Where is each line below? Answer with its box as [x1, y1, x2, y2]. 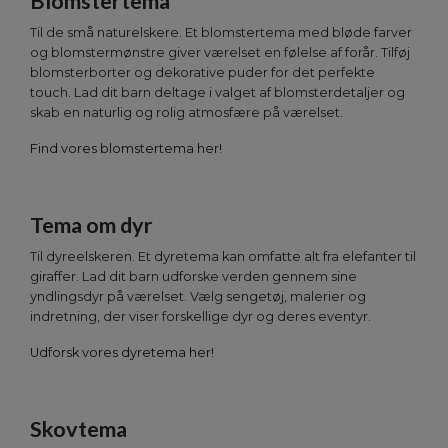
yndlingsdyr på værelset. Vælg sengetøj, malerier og [30, 289, 366, 305]
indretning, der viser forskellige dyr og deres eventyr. [30, 309, 371, 325]
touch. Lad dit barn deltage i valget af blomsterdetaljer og [30, 85, 405, 101]
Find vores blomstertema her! [30, 141, 222, 157]
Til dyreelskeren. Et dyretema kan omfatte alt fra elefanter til [30, 249, 416, 265]
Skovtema [30, 416, 127, 443]
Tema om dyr [30, 212, 153, 239]
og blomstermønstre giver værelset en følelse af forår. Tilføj [30, 45, 410, 61]
